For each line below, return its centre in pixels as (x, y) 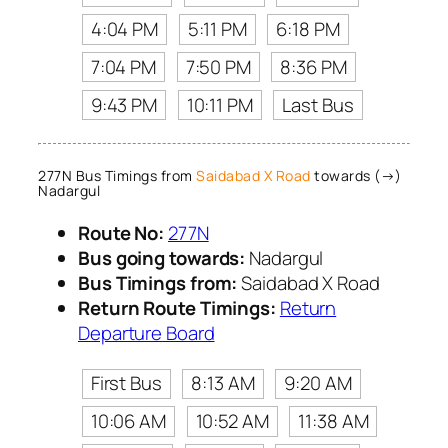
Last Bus (318, 104)
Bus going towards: (162, 258)
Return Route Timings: (177, 308)
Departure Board (146, 333)
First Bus (126, 383)
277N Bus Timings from (117, 175)
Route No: (121, 233)
